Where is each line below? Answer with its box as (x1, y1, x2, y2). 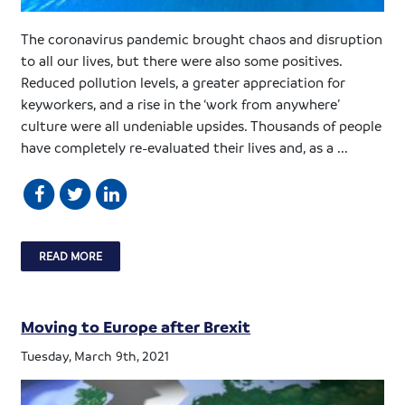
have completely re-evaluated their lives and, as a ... (21, 137, 349, 156)
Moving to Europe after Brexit (21, 316, 251, 336)
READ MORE (39, 248, 103, 263)
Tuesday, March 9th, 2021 (21, 346, 170, 363)
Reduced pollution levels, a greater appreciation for (21, 72, 346, 91)
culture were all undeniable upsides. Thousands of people (21, 116, 382, 135)
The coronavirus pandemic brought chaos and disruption (21, 29, 383, 48)
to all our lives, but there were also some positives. (21, 51, 343, 70)
